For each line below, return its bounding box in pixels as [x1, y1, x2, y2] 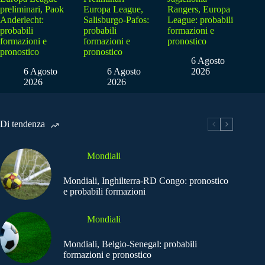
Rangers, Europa [167, 4, 230, 15]
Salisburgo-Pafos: [83, 15, 150, 25]
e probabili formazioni [63, 186, 146, 197]
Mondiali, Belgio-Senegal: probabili [63, 239, 197, 250]
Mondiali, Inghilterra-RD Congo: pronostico [63, 176, 228, 186]
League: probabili [167, 15, 233, 25]
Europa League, [83, 4, 144, 15]
